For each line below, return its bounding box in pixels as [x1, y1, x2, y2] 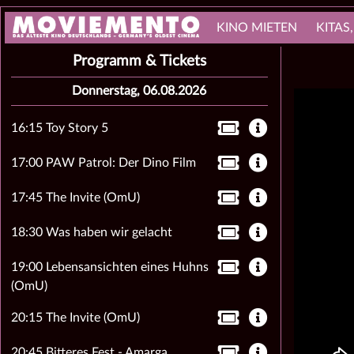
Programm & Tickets [72, 54, 206, 69]
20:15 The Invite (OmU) [10, 311, 140, 324]
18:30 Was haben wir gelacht [10, 226, 172, 239]
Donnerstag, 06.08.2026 [72, 85, 207, 97]
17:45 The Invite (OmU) [10, 191, 140, 204]
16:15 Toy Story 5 [10, 122, 108, 134]
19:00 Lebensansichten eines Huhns [10, 261, 209, 273]
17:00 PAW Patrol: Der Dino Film [10, 156, 196, 169]
